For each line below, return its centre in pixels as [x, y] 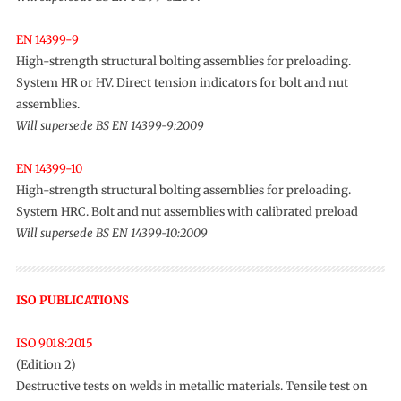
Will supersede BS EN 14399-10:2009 [111, 233]
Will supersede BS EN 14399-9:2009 [110, 126]
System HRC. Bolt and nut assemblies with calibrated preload [187, 212]
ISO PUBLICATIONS [72, 300]
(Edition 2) [46, 365]
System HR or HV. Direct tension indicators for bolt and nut [182, 83]
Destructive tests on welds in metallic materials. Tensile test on [192, 386]
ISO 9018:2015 [54, 343]
